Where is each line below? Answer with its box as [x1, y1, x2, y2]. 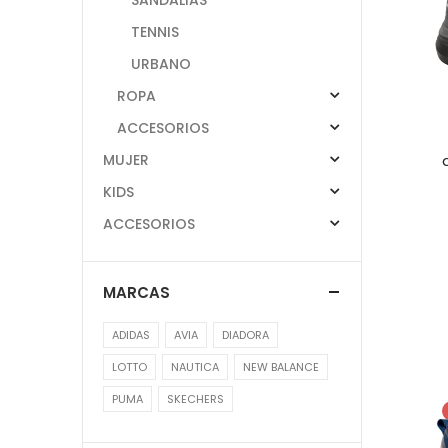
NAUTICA [171, 358, 219, 375]
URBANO [131, 53, 191, 74]
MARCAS [103, 281, 170, 303]
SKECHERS [167, 390, 224, 407]
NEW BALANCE [243, 358, 319, 375]
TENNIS [131, 21, 179, 42]
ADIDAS [112, 326, 150, 343]
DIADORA [222, 326, 269, 343]
